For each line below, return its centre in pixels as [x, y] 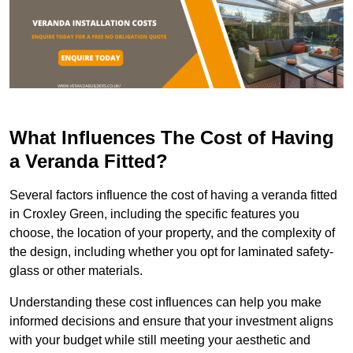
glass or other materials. [76, 270]
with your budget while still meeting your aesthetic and [160, 340]
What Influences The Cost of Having [172, 137]
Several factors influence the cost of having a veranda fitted [173, 195]
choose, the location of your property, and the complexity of [172, 232]
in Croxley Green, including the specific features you [154, 214]
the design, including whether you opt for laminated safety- [171, 251]
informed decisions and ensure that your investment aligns [171, 321]
